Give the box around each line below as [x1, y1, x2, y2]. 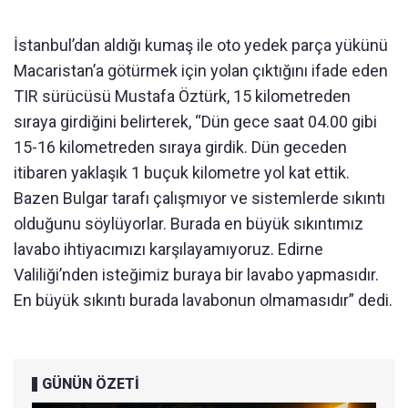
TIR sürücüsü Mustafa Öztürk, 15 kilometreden [14, 87, 351, 107]
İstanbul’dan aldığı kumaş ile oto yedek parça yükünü [14, 36, 388, 56]
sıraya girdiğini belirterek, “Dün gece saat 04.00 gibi [14, 112, 377, 132]
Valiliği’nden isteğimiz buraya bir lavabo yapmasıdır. [14, 265, 379, 285]
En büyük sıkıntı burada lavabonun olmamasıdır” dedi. [14, 291, 393, 311]
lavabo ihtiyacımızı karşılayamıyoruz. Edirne [14, 240, 323, 260]
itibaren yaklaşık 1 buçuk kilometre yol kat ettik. [14, 163, 350, 183]
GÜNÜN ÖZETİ [42, 375, 139, 393]
